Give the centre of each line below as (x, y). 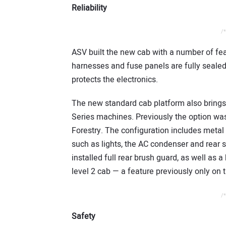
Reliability (89, 8)
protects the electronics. (115, 80)
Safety (83, 216)
